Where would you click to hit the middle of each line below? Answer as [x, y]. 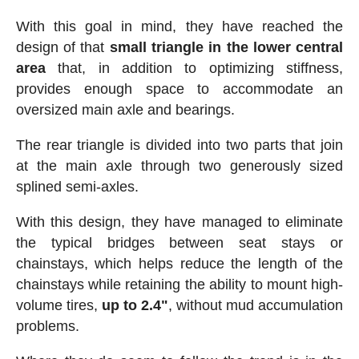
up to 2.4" [135, 305]
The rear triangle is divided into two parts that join [179, 145]
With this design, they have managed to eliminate [179, 222]
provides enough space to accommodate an [179, 89]
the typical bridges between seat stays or [179, 242]
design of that [63, 47]
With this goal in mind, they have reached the [179, 26]
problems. [47, 326]
